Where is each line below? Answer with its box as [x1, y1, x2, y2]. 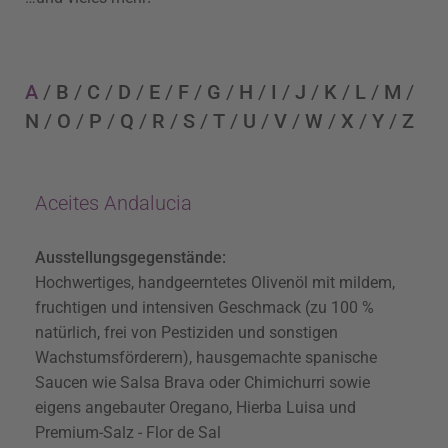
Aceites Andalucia [35, 191, 192, 216]
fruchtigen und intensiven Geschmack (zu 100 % [35, 298, 374, 318]
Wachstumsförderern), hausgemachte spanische [35, 348, 377, 368]
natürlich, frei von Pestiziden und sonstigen [35, 323, 338, 343]
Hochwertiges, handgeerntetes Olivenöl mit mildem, [35, 273, 395, 293]
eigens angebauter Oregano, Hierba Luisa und [35, 398, 356, 418]
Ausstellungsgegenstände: [35, 248, 226, 268]
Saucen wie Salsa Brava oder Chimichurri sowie [35, 373, 370, 393]
